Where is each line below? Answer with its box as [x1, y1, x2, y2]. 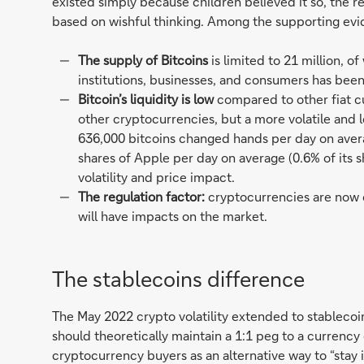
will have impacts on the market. [78, 207, 267, 225]
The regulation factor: [77, 188, 205, 206]
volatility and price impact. [78, 168, 235, 186]
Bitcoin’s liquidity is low [77, 90, 214, 108]
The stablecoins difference [52, 265, 305, 293]
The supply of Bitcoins [77, 51, 208, 69]
